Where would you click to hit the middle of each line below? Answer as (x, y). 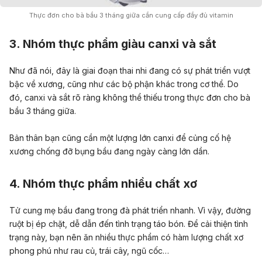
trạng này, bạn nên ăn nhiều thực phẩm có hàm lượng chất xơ (126, 237)
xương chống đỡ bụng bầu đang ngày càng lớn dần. (109, 151)
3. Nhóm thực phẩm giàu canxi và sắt (113, 44)
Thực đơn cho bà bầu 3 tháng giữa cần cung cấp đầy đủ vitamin (131, 15)
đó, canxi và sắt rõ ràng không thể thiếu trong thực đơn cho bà (130, 98)
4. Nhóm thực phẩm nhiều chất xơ (103, 183)
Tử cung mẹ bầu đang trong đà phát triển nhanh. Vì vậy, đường (130, 211)
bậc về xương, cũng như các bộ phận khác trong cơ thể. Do (124, 84)
